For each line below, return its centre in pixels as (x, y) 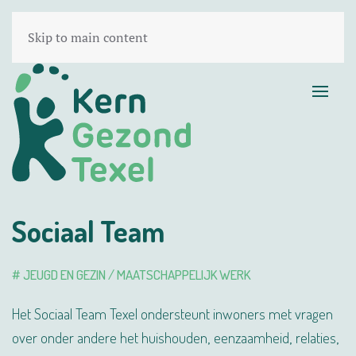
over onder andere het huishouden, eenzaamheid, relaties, (176, 337)
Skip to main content (88, 37)
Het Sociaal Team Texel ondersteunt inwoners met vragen (172, 313)
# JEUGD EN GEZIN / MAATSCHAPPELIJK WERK (131, 275)
